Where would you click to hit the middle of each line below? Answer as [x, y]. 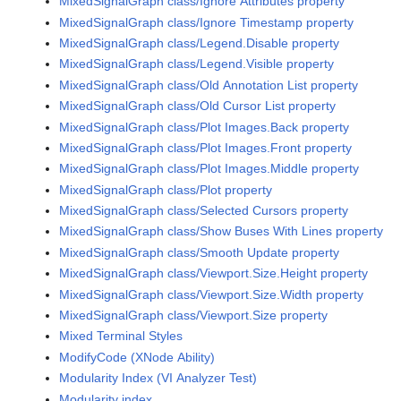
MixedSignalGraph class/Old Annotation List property [209, 85]
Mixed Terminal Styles [121, 336]
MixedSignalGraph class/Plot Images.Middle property [209, 169]
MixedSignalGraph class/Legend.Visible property [197, 64]
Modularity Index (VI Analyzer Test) [158, 378]
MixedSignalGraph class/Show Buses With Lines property [222, 231]
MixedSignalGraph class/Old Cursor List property [198, 106]
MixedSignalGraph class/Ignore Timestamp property [207, 22]
